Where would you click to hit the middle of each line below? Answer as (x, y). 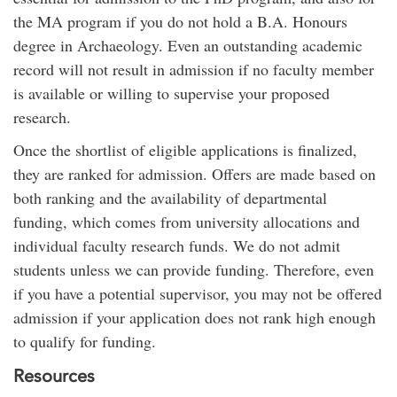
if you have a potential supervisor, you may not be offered (198, 293)
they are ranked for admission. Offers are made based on (195, 173)
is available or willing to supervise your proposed (171, 93)
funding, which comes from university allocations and (187, 221)
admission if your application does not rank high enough (195, 317)
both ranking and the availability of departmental (170, 197)
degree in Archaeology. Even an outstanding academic (188, 45)
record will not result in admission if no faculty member (194, 69)
